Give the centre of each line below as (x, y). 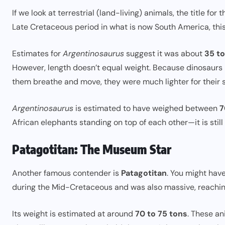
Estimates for (37, 53)
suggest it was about (164, 53)
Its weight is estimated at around (74, 214)
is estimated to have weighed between (146, 108)
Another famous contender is (67, 173)
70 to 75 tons (161, 214)
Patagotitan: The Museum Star (92, 149)
